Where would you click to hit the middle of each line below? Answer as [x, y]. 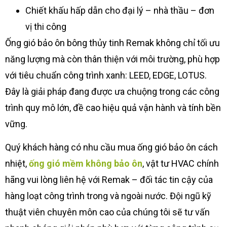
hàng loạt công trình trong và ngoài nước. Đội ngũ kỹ [108, 196]
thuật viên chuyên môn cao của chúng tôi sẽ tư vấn [107, 212]
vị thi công [46, 26]
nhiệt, [17, 164]
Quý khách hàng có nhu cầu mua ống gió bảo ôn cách [111, 147]
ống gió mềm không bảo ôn [86, 164]
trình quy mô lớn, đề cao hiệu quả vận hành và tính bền [113, 107]
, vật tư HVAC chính [181, 164]
